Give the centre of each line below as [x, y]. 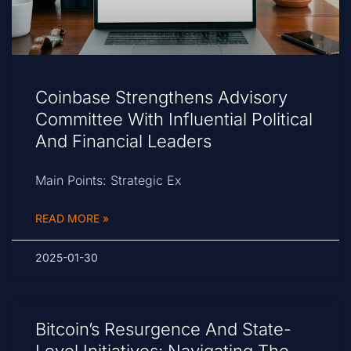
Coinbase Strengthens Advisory [161, 98]
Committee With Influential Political [174, 119]
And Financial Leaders [123, 141]
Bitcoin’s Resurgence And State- [163, 329]
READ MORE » [72, 219]
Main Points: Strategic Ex [109, 181]
